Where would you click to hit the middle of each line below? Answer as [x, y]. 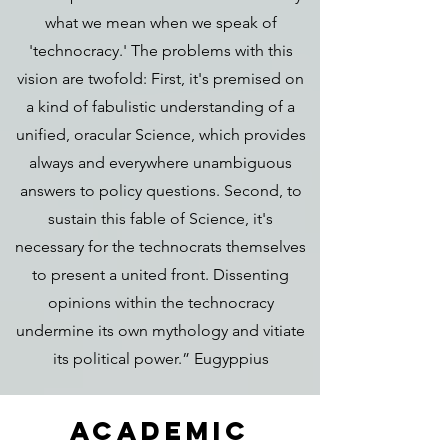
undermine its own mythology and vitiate [160, 330]
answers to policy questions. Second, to [160, 190]
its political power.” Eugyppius [160, 358]
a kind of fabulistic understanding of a [160, 106]
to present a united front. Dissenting [160, 274]
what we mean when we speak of [160, 22]
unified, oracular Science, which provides [160, 134]
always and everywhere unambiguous [160, 162]
